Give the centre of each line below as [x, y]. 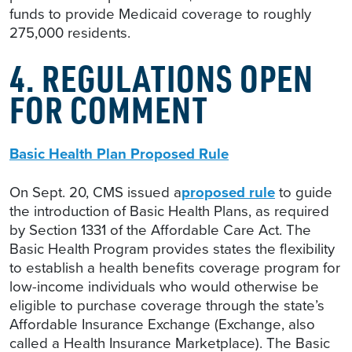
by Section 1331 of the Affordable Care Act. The [160, 230]
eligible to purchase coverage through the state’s [167, 306]
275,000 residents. [70, 33]
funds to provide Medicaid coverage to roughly [160, 14]
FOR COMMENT [108, 109]
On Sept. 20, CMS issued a [95, 192]
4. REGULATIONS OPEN [161, 78]
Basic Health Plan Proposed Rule [119, 154]
